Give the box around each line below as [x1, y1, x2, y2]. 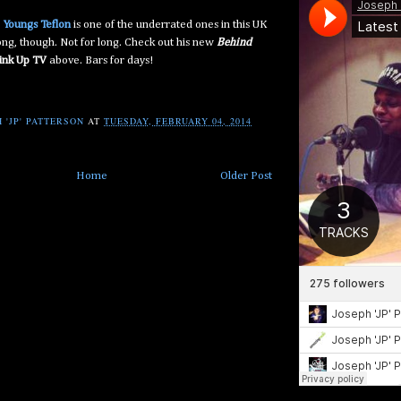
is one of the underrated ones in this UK [71, 19, 267, 31]
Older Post [220, 170, 272, 183]
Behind [217, 37, 252, 49]
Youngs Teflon [4, 19, 71, 31]
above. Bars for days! [47, 55, 153, 67]
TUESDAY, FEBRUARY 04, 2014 [104, 115, 252, 128]
